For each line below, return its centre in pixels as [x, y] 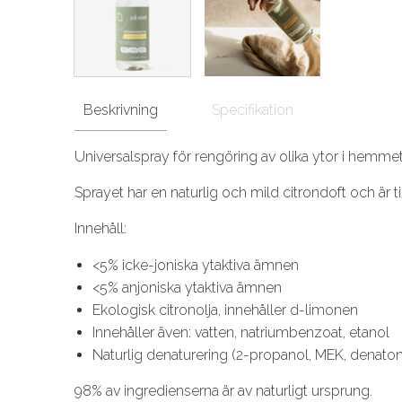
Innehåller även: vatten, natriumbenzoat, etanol [241, 332]
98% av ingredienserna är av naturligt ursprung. [225, 391]
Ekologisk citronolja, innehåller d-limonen [225, 310]
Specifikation [253, 110]
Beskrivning [121, 110]
